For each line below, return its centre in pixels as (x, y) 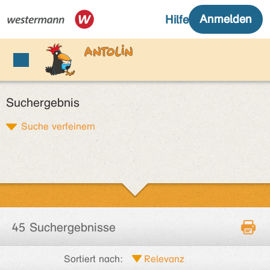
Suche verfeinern (58, 126)
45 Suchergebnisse (64, 228)
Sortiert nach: (93, 259)
